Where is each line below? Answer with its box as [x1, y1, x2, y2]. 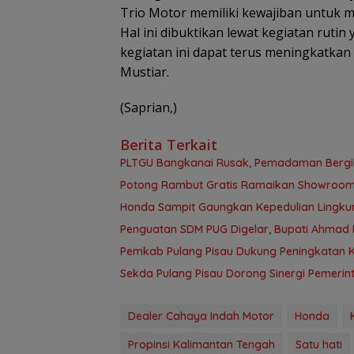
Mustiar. [120, 63, 169, 81]
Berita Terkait [120, 135, 217, 155]
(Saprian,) [120, 99, 177, 117]
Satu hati [296, 337, 342, 352]
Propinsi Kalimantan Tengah [128, 337, 275, 352]
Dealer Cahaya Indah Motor [128, 309, 274, 324]
